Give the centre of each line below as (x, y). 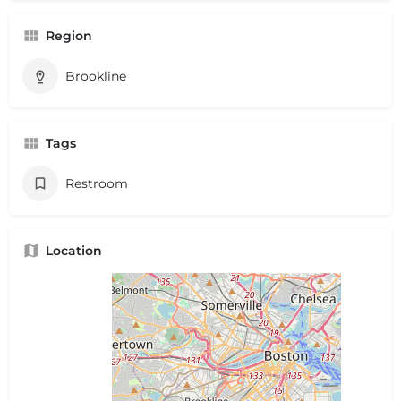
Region (69, 35)
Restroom (97, 183)
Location (74, 250)
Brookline (96, 76)
